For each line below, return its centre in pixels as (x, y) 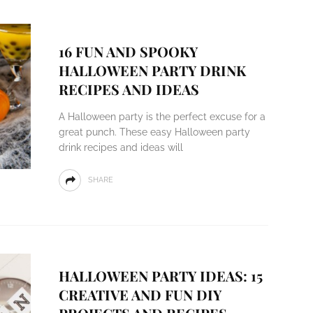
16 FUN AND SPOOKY (128, 51)
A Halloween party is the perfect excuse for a (162, 117)
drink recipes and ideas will (121, 147)
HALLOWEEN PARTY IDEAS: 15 (160, 276)
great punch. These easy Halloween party (154, 132)
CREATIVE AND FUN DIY (140, 294)
